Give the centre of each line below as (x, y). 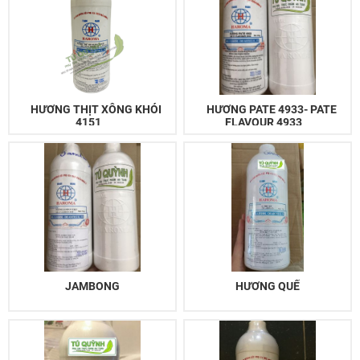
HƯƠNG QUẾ (268, 286)
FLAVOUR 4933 (264, 122)
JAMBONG (92, 286)
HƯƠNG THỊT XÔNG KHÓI (96, 109)
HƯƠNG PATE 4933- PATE (272, 109)
